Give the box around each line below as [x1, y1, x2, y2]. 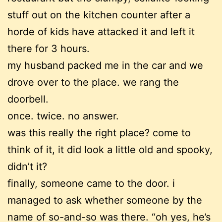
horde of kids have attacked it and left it [7, 26, 195, 38]
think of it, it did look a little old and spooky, [7, 144, 213, 156]
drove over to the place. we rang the [7, 76, 179, 89]
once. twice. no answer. [7, 110, 119, 122]
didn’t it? [7, 161, 47, 173]
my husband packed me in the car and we [7, 59, 203, 72]
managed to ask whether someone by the [7, 194, 202, 207]
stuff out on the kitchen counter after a [7, 9, 190, 21]
